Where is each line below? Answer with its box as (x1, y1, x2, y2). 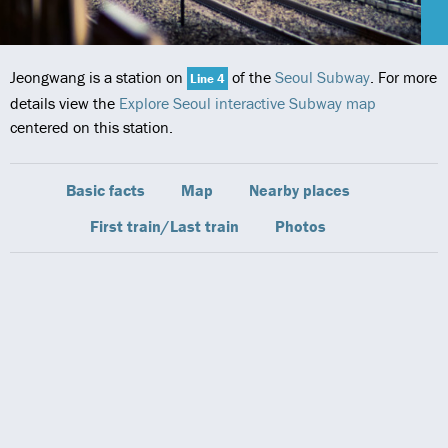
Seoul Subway (275, 67, 370, 87)
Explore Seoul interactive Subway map (119, 93, 376, 113)
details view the (10, 93, 119, 113)
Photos (275, 216, 326, 236)
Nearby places (249, 180, 350, 200)
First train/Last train (90, 216, 239, 236)
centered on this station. (10, 117, 173, 137)
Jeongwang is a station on (10, 67, 187, 87)
